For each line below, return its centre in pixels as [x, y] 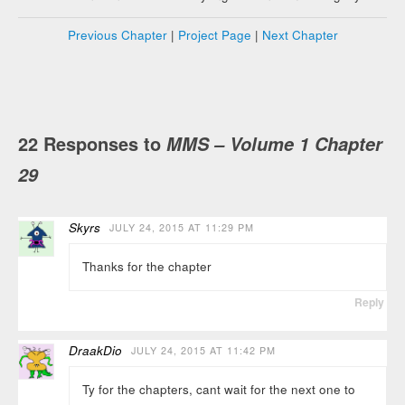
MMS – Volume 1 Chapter [275, 143]
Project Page [214, 35]
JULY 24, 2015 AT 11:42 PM [204, 350]
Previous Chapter [117, 35]
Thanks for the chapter [146, 267]
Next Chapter [300, 35]
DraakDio [96, 350]
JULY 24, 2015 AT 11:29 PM [182, 227]
